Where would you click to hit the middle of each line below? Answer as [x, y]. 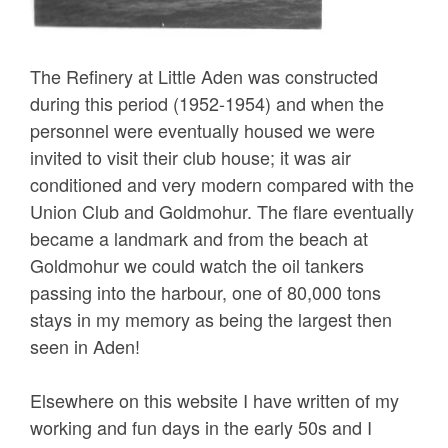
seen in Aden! [85, 345]
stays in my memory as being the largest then [211, 318]
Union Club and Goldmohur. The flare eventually [222, 210]
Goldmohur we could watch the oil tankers [197, 264]
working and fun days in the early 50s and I [201, 426]
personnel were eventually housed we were [202, 129]
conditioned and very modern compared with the [222, 183]
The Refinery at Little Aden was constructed [204, 75]
